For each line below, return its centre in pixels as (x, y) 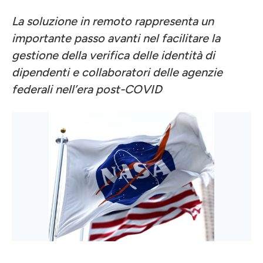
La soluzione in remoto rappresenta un (113, 21)
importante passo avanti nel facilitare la (116, 38)
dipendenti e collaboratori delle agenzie (117, 72)
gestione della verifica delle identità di (113, 55)
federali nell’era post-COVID (87, 89)
